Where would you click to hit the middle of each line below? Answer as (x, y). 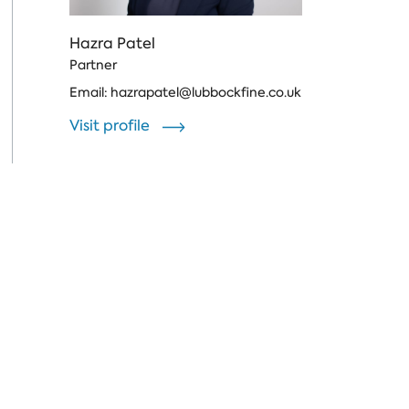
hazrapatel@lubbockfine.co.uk (206, 93)
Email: (90, 93)
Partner (93, 65)
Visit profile (111, 126)
